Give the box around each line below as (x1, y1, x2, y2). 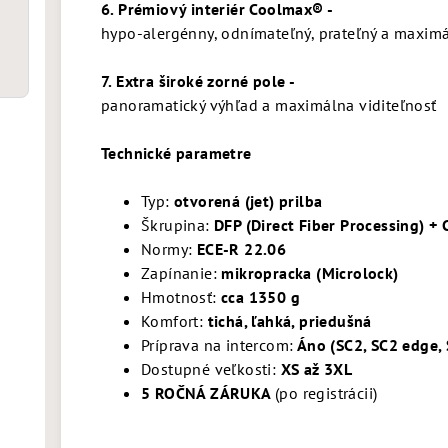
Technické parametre (101, 143, 252, 163)
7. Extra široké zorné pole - (101, 71, 296, 91)
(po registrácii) (275, 383, 378, 403)
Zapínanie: (141, 263, 217, 283)
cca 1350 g (221, 287, 300, 307)
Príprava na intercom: (141, 335, 294, 355)
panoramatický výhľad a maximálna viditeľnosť (101, 95, 437, 115)
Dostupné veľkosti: (141, 359, 281, 379)
